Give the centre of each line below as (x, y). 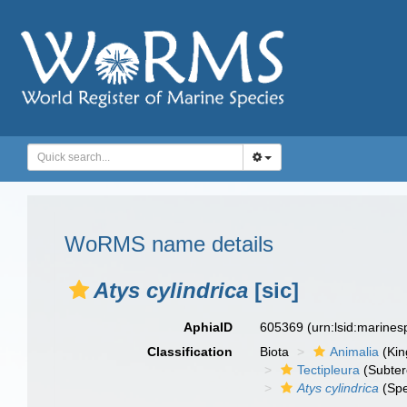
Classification (190, 352)
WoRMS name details (169, 244)
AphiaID (208, 327)
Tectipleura (329, 370)
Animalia (355, 352)
